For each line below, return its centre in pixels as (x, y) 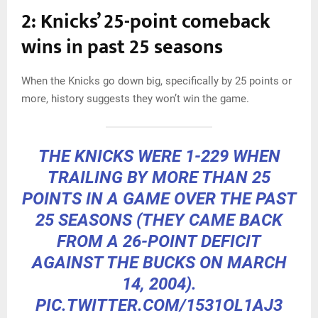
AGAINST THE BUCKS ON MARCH (159, 262)
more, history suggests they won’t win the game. (135, 98)
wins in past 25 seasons (122, 47)
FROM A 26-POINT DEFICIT (159, 241)
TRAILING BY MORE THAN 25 (159, 177)
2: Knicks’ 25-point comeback (146, 21)
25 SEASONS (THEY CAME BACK (159, 220)
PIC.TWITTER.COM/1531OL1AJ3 (159, 305)
